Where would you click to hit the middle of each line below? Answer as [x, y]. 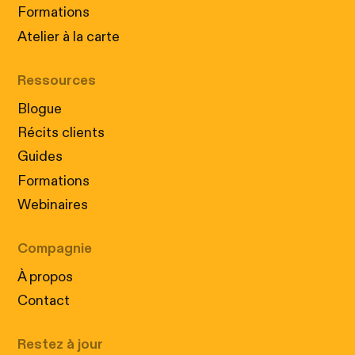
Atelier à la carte [69, 37]
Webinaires [53, 206]
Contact [44, 302]
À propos [46, 278]
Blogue [40, 109]
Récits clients [61, 133]
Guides [40, 157]
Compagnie [55, 249]
